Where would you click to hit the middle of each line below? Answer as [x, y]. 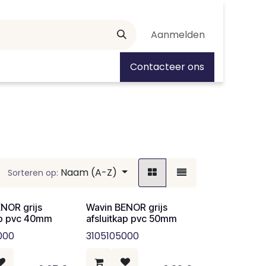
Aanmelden [178, 34]
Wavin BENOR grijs [126, 207]
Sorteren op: [33, 173]
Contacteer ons [167, 67]
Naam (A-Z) [89, 172]
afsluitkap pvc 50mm [131, 218]
